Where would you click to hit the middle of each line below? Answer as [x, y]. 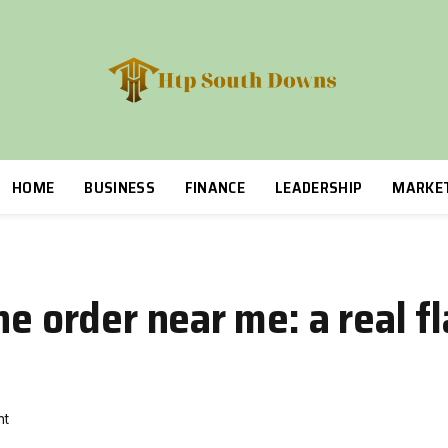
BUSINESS [119, 187]
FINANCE [215, 187]
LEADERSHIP [319, 187]
